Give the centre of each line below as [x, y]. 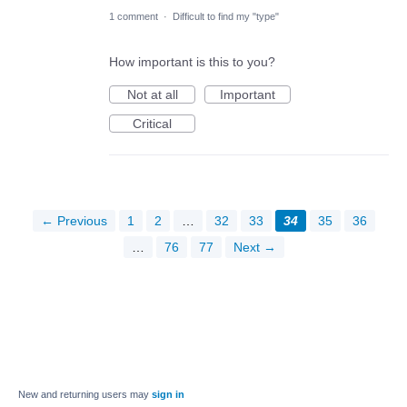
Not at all [152, 94]
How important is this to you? [192, 61]
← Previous [74, 220]
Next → [254, 247]
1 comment [134, 16]
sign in [168, 394]
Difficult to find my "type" [226, 16]
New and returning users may [85, 394]
